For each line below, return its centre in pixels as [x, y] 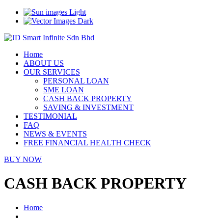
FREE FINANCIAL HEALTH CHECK [87, 143]
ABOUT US [44, 63]
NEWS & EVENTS [55, 134]
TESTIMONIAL [50, 116]
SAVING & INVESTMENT [88, 107]
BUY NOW [23, 159]
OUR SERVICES [52, 72]
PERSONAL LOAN [76, 81]
